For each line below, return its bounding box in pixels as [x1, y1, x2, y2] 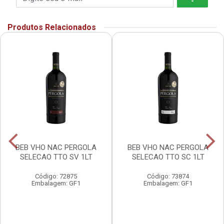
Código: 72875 [35, 172, 77, 180]
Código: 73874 [147, 172, 189, 180]
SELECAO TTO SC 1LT [131, 152, 204, 162]
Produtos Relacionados [7, 22, 96, 32]
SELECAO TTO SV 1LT [19, 152, 92, 162]
